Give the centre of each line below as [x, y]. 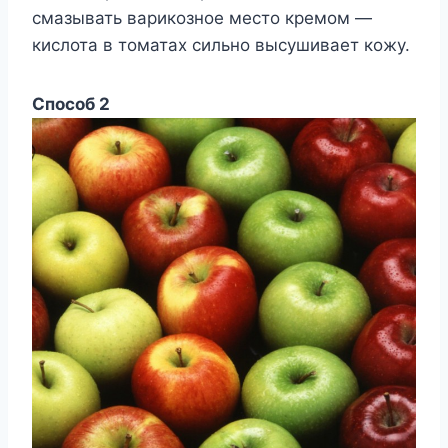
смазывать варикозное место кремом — [202, 17]
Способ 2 [71, 103]
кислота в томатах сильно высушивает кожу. [221, 44]
